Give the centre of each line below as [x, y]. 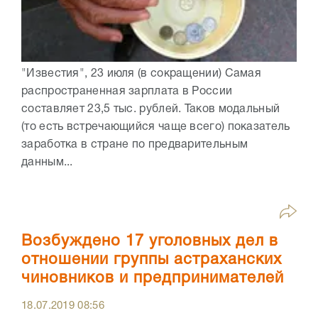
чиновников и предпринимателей [153, 278]
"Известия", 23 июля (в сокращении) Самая [141, 73]
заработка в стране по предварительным [135, 144]
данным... [47, 162]
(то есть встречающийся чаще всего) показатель [156, 127]
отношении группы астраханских [152, 259]
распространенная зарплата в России [127, 91]
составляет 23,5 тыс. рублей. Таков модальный [151, 109]
